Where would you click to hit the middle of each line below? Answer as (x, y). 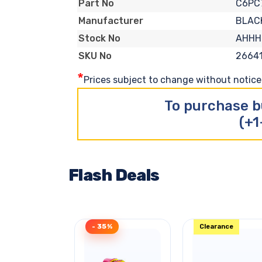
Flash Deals (114, 175)
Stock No (99, 39)
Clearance (216, 226)
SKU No (95, 56)
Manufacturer (111, 21)
